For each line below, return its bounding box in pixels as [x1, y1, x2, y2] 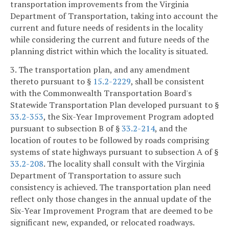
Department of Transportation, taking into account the [10, 10, 218, 22]
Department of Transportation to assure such [10, 170, 181, 181]
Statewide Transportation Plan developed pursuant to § [10, 99, 219, 111]
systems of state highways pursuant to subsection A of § [10, 146, 218, 158]
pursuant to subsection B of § [10, 123, 122, 134]
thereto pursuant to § [10, 76, 93, 87]
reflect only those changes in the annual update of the [10, 193, 211, 205]
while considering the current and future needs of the [10, 34, 209, 45]
